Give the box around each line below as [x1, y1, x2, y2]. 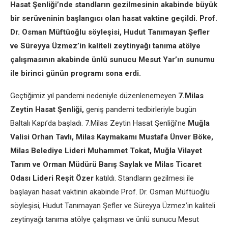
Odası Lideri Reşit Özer [10, 174, 94, 183]
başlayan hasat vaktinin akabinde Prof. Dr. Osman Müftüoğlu [10, 187, 210, 196]
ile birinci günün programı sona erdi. [10, 69, 141, 78]
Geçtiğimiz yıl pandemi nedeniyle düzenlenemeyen [10, 91, 178, 100]
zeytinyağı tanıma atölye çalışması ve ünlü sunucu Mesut [10, 215, 199, 224]
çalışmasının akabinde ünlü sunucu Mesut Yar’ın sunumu [10, 55, 215, 64]
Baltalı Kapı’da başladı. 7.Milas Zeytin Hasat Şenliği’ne [10, 119, 188, 128]
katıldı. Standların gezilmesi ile [94, 174, 194, 183]
